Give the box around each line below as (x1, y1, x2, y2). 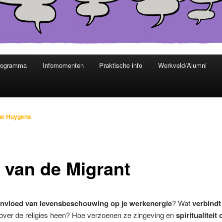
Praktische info (99, 60, 143, 70)
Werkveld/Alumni (158, 60, 207, 70)
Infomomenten (42, 60, 84, 70)
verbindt (192, 197, 221, 209)
